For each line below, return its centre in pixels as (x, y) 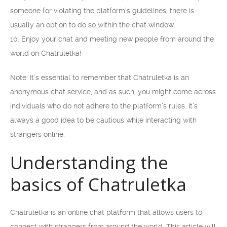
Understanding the (89, 162)
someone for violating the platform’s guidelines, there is (102, 11)
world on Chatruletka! (46, 53)
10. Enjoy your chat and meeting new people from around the (112, 39)
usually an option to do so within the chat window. (93, 25)
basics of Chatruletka (98, 184)
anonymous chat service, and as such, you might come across (113, 92)
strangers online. (37, 134)
